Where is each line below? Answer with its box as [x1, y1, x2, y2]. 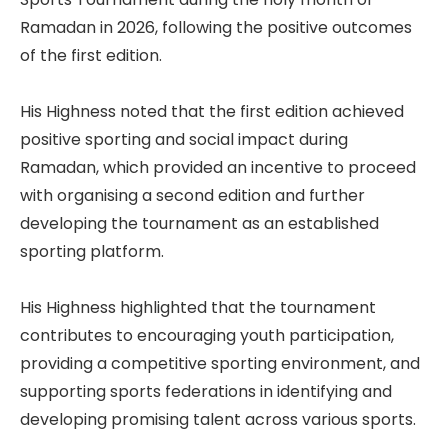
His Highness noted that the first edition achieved [20, 99, 404, 123]
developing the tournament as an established [20, 211, 379, 235]
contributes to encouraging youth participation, [20, 323, 394, 347]
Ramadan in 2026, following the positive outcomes [20, 15, 412, 39]
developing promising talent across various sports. [20, 407, 416, 431]
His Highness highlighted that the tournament [20, 295, 376, 319]
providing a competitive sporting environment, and [20, 351, 420, 375]
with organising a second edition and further [20, 183, 365, 207]
